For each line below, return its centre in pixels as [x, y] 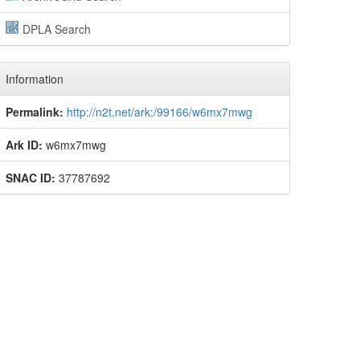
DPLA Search [56, 29]
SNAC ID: [31, 178]
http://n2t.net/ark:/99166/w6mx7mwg [160, 112]
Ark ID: [24, 145]
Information [35, 79]
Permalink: [35, 112]
